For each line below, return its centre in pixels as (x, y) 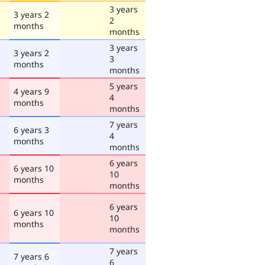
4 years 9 (31, 91)
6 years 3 (31, 130)
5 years (124, 86)
